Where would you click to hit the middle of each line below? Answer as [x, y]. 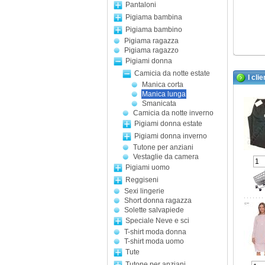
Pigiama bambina [154, 17]
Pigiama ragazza [151, 41]
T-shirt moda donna [155, 232]
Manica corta [163, 85]
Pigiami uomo [148, 167]
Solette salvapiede [154, 210]
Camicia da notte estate [172, 73]
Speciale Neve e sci [157, 221]
